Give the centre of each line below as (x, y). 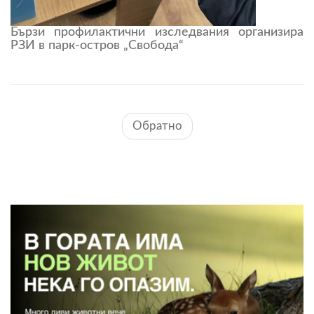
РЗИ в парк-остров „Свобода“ (97, 45)
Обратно (157, 125)
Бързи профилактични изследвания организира (157, 32)
